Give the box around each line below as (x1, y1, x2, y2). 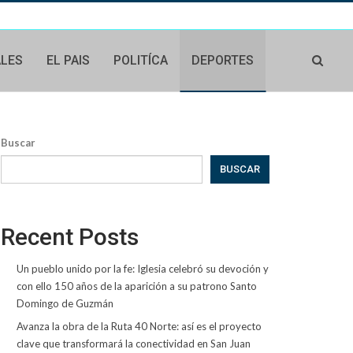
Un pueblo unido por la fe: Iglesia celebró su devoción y (16, 262, 269, 275)
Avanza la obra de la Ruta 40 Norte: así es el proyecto (16, 320, 262, 333)
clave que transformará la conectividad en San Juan (16, 337, 251, 350)
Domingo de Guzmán (16, 297, 113, 310)
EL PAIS (46, 53, 91, 68)
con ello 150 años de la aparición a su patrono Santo (16, 280, 257, 292)
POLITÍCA (113, 53, 169, 68)
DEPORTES (191, 53, 255, 68)
